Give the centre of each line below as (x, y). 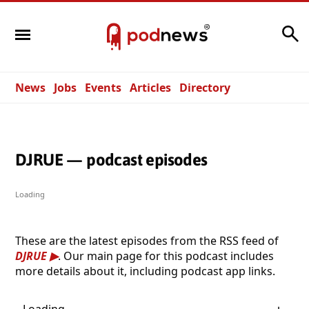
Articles (150, 88)
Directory (205, 88)
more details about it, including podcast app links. (145, 271)
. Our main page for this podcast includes (166, 256)
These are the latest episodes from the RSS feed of (147, 240)
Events (103, 88)
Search (260, 30)
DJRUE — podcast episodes (111, 159)
